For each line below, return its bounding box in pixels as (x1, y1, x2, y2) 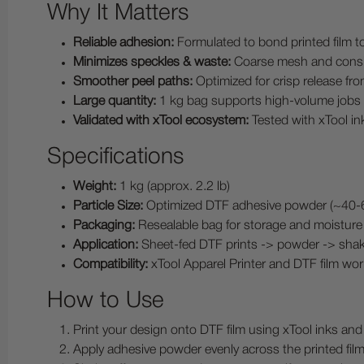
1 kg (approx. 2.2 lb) (116, 181, 230, 193)
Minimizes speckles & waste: (73, 57, 231, 68)
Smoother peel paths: (73, 76, 193, 88)
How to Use (47, 291, 164, 311)
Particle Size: (73, 201, 143, 212)
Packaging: (73, 220, 135, 232)
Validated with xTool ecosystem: (73, 115, 249, 127)
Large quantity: (73, 96, 156, 107)
